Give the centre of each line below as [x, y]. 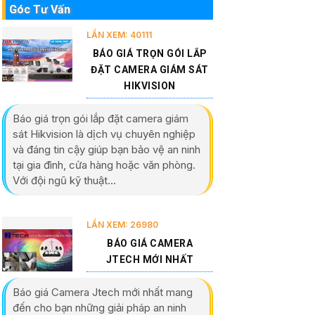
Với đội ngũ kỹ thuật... [64, 180]
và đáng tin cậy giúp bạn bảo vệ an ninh [107, 149]
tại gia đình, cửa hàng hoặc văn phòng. [104, 165]
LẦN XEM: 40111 [119, 34]
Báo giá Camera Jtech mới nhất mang [103, 292]
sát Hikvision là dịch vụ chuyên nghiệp [104, 134]
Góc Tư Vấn [40, 9]
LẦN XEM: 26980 [122, 224]
